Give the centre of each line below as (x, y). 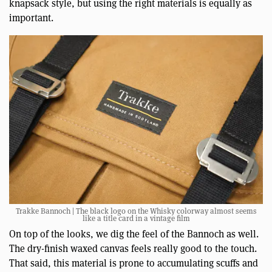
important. (31, 18)
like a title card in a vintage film (136, 219)
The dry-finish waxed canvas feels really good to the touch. (133, 249)
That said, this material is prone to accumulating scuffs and (134, 263)
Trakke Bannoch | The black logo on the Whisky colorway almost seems (136, 211)
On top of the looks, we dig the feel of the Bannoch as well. (134, 234)
